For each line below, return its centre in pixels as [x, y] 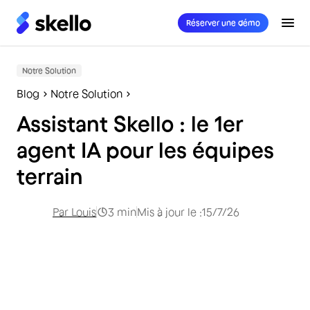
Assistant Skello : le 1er [130, 124]
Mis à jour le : [170, 212]
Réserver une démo [223, 22]
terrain [50, 176]
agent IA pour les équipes [145, 150]
